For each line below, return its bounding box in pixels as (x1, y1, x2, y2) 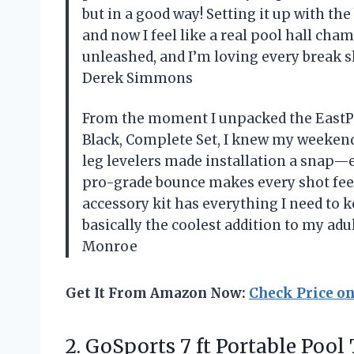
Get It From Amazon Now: (66, 284, 249, 303)
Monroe (82, 238, 137, 256)
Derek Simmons (82, 70, 193, 88)
